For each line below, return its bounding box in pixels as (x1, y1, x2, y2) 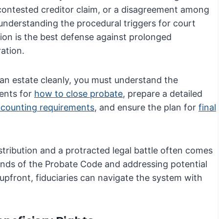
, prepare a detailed (123, 88, 202, 99)
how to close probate (34, 88, 123, 99)
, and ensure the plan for (94, 102, 198, 113)
